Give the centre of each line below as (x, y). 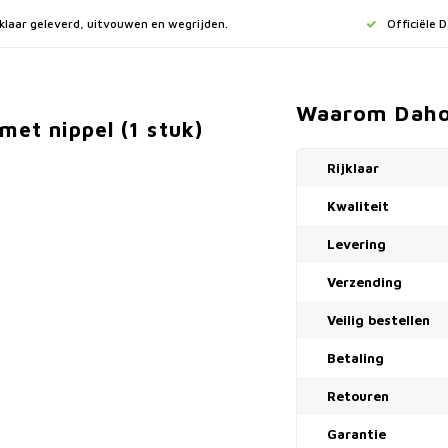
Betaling (355, 358)
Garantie (356, 434)
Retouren (358, 396)
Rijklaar (353, 168)
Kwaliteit (358, 206)
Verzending (364, 282)
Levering (356, 244)
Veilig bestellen (378, 320)
